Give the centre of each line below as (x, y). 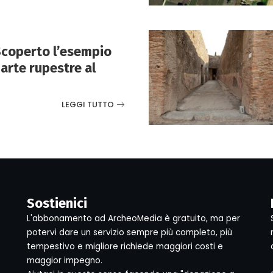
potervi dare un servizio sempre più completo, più (129, 233)
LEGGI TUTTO (88, 105)
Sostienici (57, 204)
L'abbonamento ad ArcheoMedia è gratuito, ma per (133, 219)
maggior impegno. (64, 261)
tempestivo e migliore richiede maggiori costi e (125, 247)
